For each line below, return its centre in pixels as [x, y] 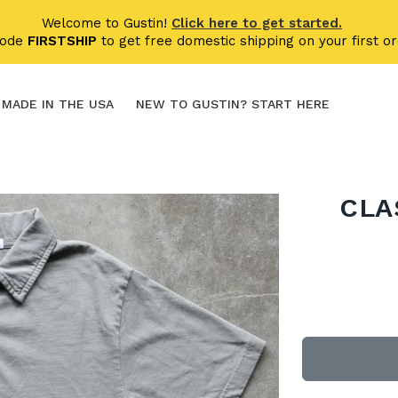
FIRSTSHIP [62, 41]
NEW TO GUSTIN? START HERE [233, 104]
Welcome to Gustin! [107, 23]
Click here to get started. [257, 23]
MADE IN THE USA [58, 104]
